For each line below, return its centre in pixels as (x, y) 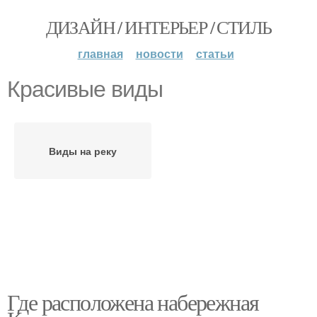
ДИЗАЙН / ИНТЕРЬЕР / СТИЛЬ (158, 27)
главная (100, 53)
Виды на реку (83, 151)
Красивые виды (85, 89)
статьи (215, 53)
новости (159, 53)
